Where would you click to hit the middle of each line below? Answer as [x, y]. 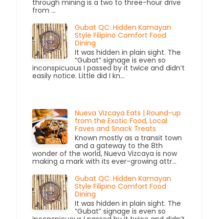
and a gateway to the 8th [119, 145]
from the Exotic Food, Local [121, 120]
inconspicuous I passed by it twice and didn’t [109, 68]
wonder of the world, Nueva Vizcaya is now [105, 153]
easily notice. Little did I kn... [79, 76]
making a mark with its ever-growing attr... [105, 161]
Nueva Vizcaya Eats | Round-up [128, 113]
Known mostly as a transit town [129, 138]
